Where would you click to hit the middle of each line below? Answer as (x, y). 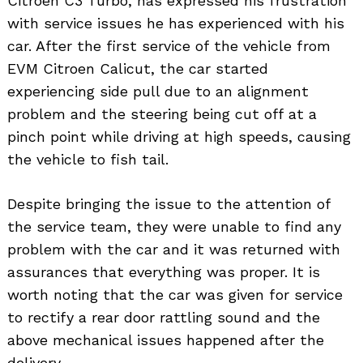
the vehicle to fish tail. (88, 159)
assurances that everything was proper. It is (164, 271)
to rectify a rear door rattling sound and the (164, 317)
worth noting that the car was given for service (175, 294)
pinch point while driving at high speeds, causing (179, 136)
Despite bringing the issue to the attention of (169, 203)
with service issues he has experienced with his (176, 23)
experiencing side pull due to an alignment (158, 91)
